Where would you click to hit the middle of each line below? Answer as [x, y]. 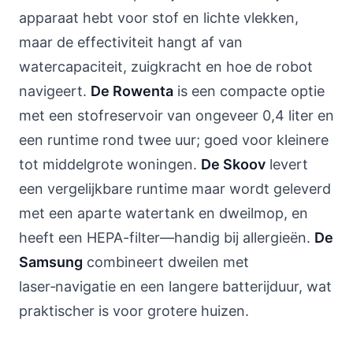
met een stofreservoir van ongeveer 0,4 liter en [176, 115]
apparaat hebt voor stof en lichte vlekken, [159, 18]
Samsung [51, 262]
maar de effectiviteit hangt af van [131, 42]
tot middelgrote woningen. [110, 164]
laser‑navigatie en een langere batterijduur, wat [175, 286]
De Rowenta [132, 91]
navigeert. [55, 91]
